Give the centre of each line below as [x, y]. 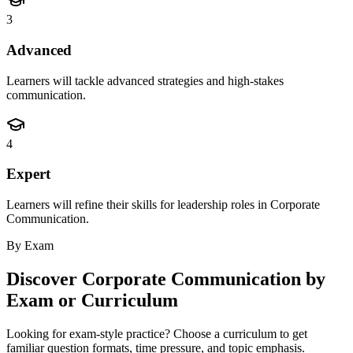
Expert [28, 174]
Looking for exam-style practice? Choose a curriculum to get [157, 333]
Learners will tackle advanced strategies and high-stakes [145, 80]
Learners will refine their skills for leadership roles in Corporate [163, 204]
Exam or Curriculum [92, 300]
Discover [44, 279]
